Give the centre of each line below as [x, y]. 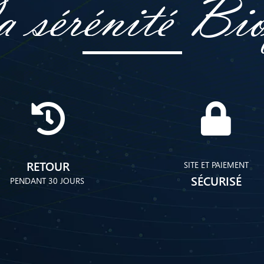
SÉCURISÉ [216, 181]
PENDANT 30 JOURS [48, 181]
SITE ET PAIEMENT [216, 165]
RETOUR [48, 166]
